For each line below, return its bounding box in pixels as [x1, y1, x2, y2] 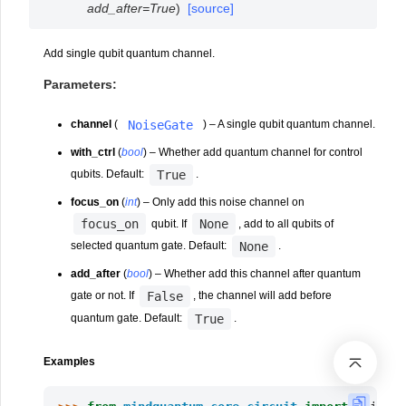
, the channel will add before [193, 289, 333, 303]
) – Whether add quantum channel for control [143, 145, 363, 159]
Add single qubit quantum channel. [43, 47, 215, 60]
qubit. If [149, 217, 190, 230]
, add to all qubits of [238, 217, 334, 230]
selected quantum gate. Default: [71, 239, 230, 253]
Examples [43, 354, 95, 368]
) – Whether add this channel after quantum [149, 267, 362, 281]
